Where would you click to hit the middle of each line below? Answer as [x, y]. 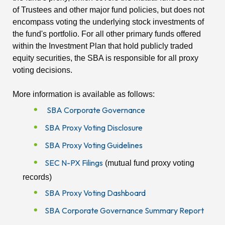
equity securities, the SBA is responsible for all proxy [105, 58]
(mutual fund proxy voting [149, 163]
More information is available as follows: [84, 94]
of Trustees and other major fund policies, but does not [108, 10]
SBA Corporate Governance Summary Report [124, 211]
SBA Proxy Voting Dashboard [95, 193]
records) [37, 177]
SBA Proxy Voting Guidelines [94, 145]
